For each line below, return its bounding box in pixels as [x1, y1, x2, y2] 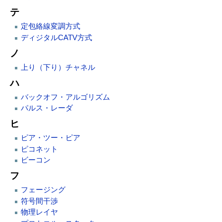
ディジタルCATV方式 [20, 33, 92, 42]
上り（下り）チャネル [20, 63, 95, 71]
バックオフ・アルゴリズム [20, 93, 110, 101]
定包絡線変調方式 [20, 22, 80, 31]
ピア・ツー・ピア [20, 134, 80, 142]
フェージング [20, 186, 65, 194]
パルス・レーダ [20, 104, 73, 112]
